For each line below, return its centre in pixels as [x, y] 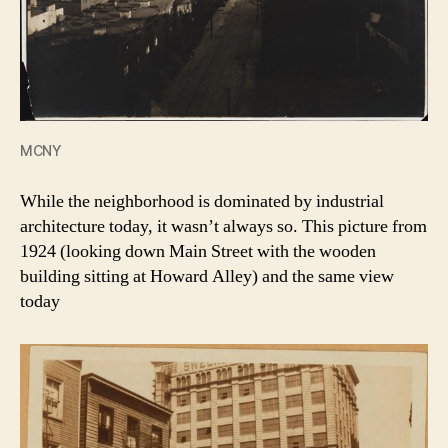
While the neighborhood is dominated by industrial [202, 201]
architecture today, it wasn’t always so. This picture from [223, 226]
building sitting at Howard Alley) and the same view [207, 276]
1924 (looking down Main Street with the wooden [198, 251]
